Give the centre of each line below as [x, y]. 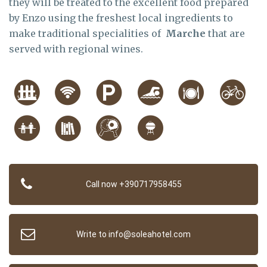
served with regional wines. [76, 49]
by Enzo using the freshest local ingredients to [121, 18]
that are [225, 33]
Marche [184, 33]
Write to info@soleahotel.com [133, 234]
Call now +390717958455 [133, 184]
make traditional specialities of [86, 33]
